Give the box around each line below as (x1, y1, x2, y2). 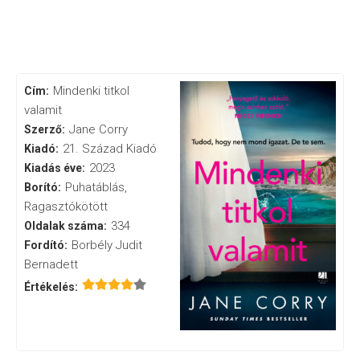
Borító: (24, 181, 62, 194)
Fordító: (24, 239, 68, 252)
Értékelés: (24, 280, 79, 294)
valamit (24, 103, 63, 118)
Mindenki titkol (52, 84, 129, 99)
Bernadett (24, 257, 79, 272)
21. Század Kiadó (62, 141, 157, 157)
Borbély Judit (71, 238, 142, 253)
